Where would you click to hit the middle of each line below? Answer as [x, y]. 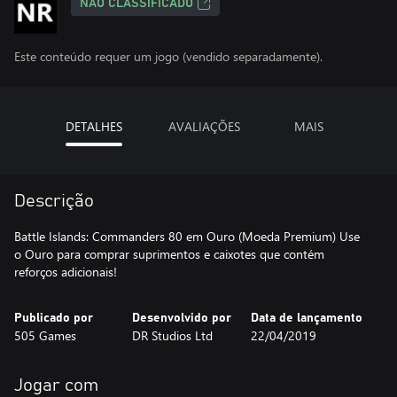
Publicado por [54, 318]
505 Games [45, 335]
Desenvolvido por [182, 318]
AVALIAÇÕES [204, 126]
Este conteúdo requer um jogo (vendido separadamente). [168, 56]
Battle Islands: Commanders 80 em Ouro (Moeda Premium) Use [187, 236]
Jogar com [56, 385]
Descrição [54, 201]
